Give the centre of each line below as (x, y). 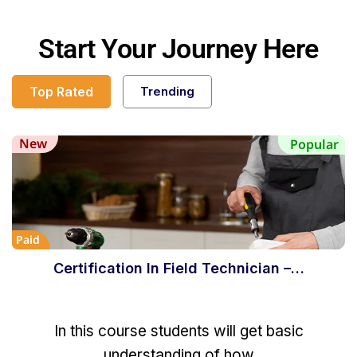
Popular (314, 144)
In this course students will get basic (178, 331)
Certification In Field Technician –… (178, 268)
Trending (167, 91)
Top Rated (61, 91)
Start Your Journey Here (178, 48)
